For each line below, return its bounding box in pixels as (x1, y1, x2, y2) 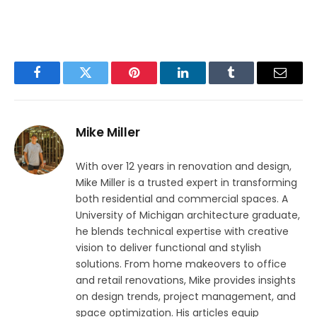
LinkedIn (181, 76, 229, 90)
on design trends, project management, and (76, 289, 296, 304)
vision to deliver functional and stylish (76, 240, 261, 255)
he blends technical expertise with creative (76, 224, 289, 238)
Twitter (84, 76, 122, 90)
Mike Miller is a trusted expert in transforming (76, 175, 297, 190)
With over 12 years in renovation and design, (76, 158, 292, 173)
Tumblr (230, 76, 268, 90)
